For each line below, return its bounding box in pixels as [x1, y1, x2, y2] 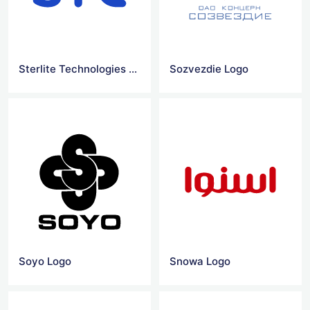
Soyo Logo [19, 255, 71, 268]
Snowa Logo [170, 255, 231, 268]
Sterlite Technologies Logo [129, 62, 137, 75]
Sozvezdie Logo [170, 62, 249, 75]
